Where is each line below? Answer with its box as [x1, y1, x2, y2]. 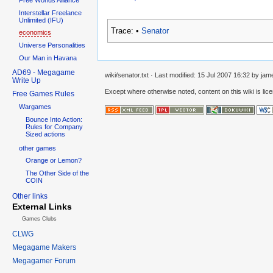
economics [19, 29, 52, 37]
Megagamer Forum [12, 256, 76, 265]
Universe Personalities [19, 41, 86, 49]
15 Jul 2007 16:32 [197, 71, 250, 79]
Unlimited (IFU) [19, 16, 64, 24]
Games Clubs [21, 215, 57, 222]
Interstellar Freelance [19, 9, 82, 16]
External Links [12, 202, 72, 212]
